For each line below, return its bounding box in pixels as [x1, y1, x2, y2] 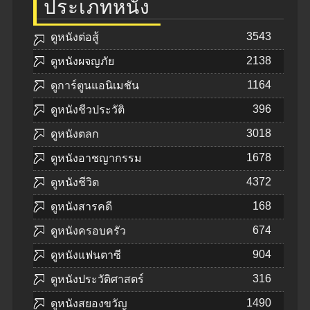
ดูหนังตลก [51, 127, 99, 140]
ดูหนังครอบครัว [51, 224, 126, 237]
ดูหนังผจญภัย [51, 55, 114, 67]
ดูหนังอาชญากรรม [51, 152, 142, 164]
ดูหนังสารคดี [51, 200, 112, 212]
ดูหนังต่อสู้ [51, 30, 99, 43]
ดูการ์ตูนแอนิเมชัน [51, 79, 139, 91]
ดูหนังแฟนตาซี [51, 248, 121, 261]
